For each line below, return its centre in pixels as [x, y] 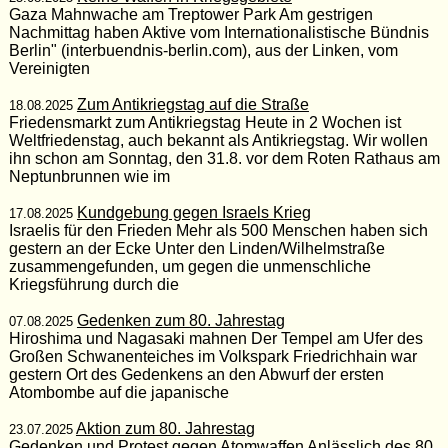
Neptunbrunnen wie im [89, 176]
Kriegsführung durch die [93, 284]
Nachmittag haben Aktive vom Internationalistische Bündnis [218, 32]
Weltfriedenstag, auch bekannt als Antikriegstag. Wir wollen [218, 140]
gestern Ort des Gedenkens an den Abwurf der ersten [196, 374]
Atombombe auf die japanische [118, 392]
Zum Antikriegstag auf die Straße [192, 104]
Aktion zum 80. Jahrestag [165, 428]
